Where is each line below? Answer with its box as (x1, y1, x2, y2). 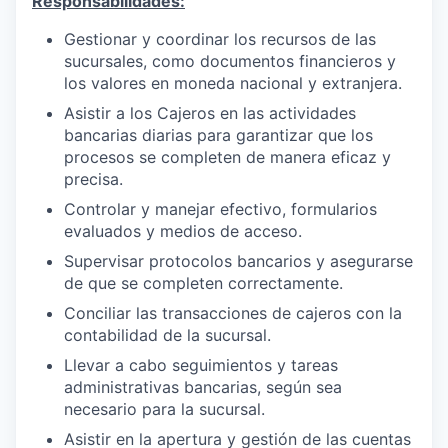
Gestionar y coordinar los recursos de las (64, 28, 376, 49)
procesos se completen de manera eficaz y (64, 146, 391, 167)
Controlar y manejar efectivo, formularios (64, 198, 377, 219)
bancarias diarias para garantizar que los (64, 124, 373, 145)
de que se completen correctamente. (64, 272, 343, 293)
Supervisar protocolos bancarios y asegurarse (64, 250, 413, 271)
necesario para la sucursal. (64, 398, 265, 419)
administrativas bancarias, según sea (64, 376, 342, 397)
